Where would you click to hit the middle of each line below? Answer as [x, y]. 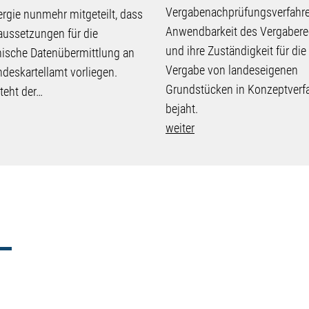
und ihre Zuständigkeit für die [236, 50]
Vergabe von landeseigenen [232, 70]
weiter [180, 128]
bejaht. [182, 108]
